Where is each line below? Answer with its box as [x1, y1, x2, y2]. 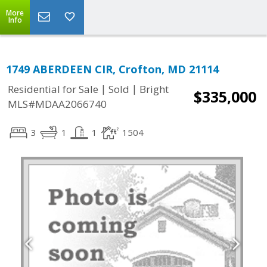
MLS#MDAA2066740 [8, 97, 107, 111]
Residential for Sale [8, 82, 98, 97]
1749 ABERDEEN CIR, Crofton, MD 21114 [6, 62, 219, 76]
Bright [139, 82, 169, 97]
